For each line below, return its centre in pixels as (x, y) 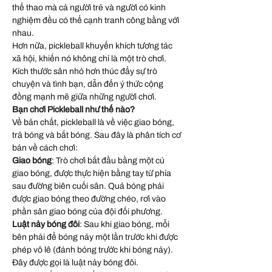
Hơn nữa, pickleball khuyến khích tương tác (92, 46)
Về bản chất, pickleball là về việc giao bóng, (93, 123)
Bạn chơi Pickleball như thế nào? (73, 110)
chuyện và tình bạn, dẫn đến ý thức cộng (88, 84)
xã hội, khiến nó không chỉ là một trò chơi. (89, 59)
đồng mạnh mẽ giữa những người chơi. (84, 97)
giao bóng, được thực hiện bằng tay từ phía (92, 174)
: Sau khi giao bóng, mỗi (124, 225)
